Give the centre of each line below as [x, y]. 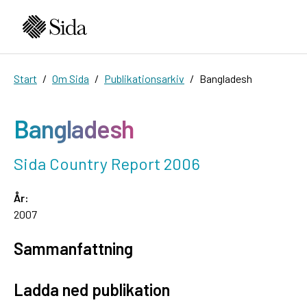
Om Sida [71, 78]
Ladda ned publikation [92, 289]
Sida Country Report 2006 [107, 163]
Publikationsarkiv [144, 78]
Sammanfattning [73, 248]
